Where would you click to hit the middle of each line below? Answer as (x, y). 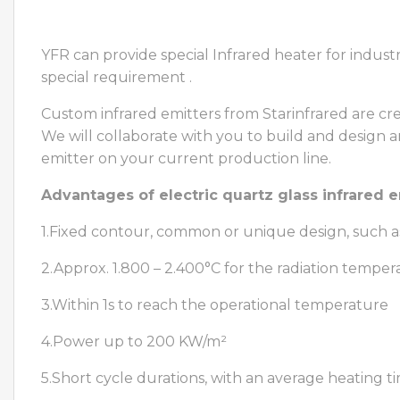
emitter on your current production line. (186, 158)
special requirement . (117, 77)
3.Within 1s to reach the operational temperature (215, 304)
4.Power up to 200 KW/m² (134, 341)
